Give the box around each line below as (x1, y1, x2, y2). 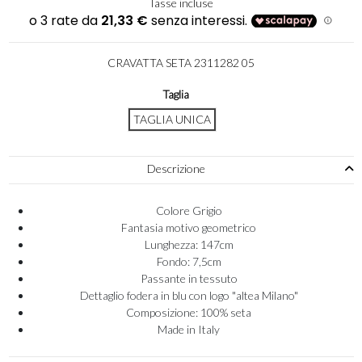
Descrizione (147, 161, 205, 175)
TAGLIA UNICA (133, 112, 211, 127)
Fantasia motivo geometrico (121, 221, 257, 235)
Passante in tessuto (140, 271, 238, 286)
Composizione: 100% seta (126, 305, 252, 320)
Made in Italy (158, 322, 221, 337)
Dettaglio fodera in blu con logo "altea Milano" (79, 288, 298, 303)
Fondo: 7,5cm (156, 255, 221, 269)
